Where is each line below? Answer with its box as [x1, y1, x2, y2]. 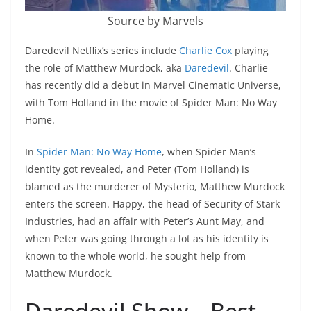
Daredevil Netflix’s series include [25, 44, 176, 58]
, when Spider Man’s [162, 145, 256, 159]
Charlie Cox [176, 44, 232, 58]
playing [232, 44, 269, 58]
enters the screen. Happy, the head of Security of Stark [25, 197, 280, 211]
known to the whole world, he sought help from [25, 249, 246, 263]
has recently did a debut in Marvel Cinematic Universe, [25, 78, 281, 92]
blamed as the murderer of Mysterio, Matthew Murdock [25, 180, 285, 194]
